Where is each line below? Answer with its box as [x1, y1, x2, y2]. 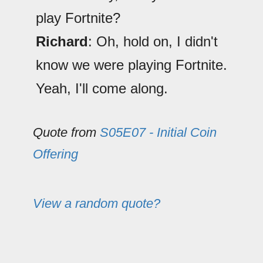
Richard [36, 33, 88, 50]
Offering [33, 147, 78, 162]
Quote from [33, 125, 100, 140]
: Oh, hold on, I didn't [88, 33, 218, 50]
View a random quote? [33, 196, 160, 211]
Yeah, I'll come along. [36, 80, 168, 97]
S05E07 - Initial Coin [100, 125, 217, 140]
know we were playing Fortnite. [36, 57, 227, 73]
